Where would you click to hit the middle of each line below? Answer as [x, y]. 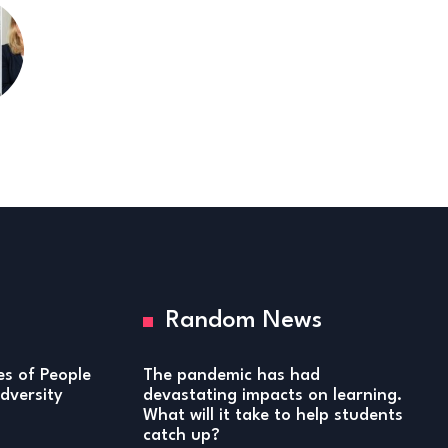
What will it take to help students [273, 416]
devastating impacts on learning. [273, 396]
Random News [244, 321]
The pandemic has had [232, 376]
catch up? [182, 436]
